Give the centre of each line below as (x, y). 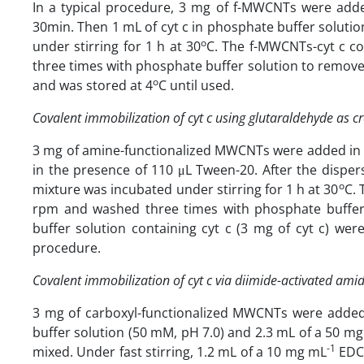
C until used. (196, 85)
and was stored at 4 (93, 85)
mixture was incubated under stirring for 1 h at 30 (186, 189)
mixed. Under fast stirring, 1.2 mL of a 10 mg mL (180, 351)
